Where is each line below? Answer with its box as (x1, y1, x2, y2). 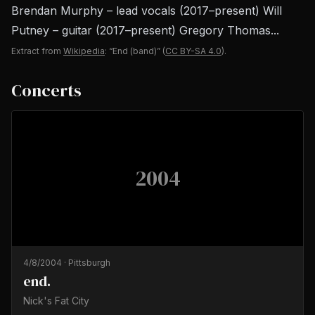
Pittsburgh (68, 257, 110, 268)
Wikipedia (63, 46, 105, 56)
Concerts (11, 79, 82, 102)
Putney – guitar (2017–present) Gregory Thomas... (11, 23, 279, 37)
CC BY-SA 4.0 (165, 46, 221, 56)
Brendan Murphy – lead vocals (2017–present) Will (11, 4, 282, 18)
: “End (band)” (105, 46, 160, 56)
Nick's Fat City (23, 295, 89, 307)
